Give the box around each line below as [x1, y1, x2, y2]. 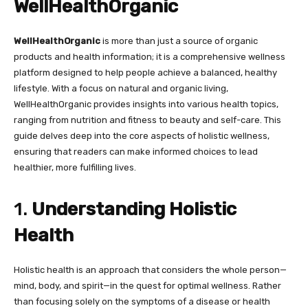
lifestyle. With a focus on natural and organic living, [14, 83, 228, 93]
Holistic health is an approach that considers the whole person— [14, 265, 287, 275]
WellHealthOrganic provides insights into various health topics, [14, 99, 278, 109]
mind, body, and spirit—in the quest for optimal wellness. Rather [14, 280, 281, 291]
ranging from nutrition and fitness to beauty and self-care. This [14, 115, 281, 125]
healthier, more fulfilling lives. [14, 162, 136, 173]
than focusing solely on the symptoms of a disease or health [14, 296, 270, 307]
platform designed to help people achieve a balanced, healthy [14, 67, 277, 78]
